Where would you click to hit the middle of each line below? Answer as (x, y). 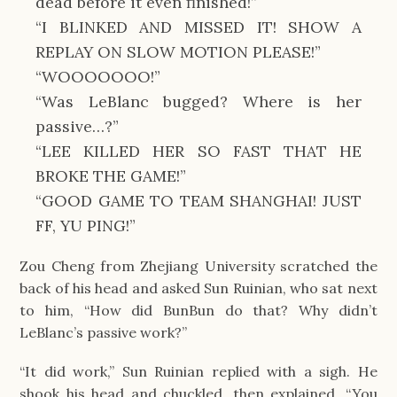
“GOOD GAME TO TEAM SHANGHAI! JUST (198, 200)
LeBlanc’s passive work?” (104, 332)
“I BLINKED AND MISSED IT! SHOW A (198, 27)
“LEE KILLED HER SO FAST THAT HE (198, 151)
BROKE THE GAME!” (111, 175)
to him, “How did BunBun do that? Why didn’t (198, 310)
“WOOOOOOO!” (98, 76)
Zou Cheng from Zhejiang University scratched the (198, 265)
